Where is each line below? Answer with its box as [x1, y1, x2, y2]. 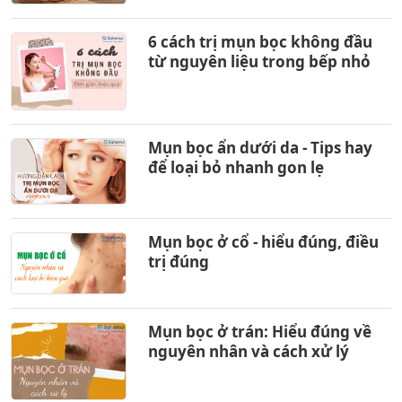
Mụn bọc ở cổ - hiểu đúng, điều [148, 232, 380, 252]
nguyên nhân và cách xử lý [148, 340, 350, 362]
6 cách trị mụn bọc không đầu [148, 31, 373, 53]
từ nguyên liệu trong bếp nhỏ [148, 51, 371, 73]
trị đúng [148, 251, 210, 272]
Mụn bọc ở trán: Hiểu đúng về [148, 320, 372, 342]
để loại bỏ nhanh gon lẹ [148, 157, 325, 179]
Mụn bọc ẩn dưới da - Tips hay [148, 137, 373, 159]
